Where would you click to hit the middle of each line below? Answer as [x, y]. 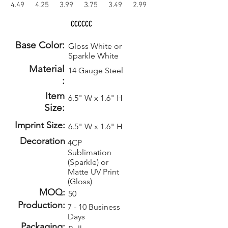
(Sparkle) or [88, 162]
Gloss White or [95, 46]
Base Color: [40, 45]
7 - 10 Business [94, 207]
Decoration [42, 141]
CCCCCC [81, 24]
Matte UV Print [93, 172]
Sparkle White [93, 56]
